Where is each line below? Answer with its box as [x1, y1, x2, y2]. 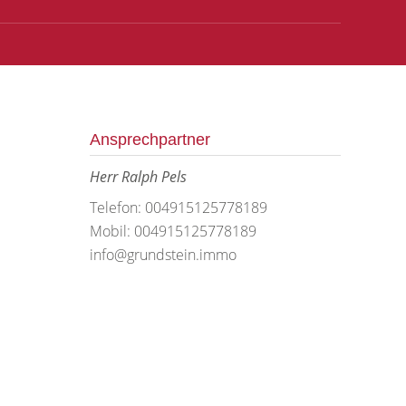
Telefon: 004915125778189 [89, 198, 267, 217]
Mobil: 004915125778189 [89, 221, 256, 241]
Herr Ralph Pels [89, 167, 187, 187]
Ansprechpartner [89, 130, 210, 149]
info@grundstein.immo [89, 245, 237, 265]
